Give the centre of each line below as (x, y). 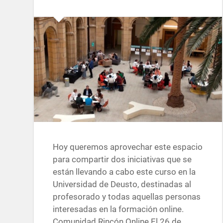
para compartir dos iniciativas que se (122, 160)
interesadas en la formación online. (118, 209)
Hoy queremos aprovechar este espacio (128, 147)
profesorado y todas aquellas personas (127, 197)
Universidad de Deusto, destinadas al (122, 184)
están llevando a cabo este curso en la (124, 172)
